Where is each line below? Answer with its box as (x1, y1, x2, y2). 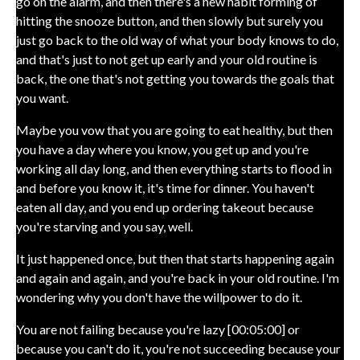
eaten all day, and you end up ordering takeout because (16, 199, 313, 215)
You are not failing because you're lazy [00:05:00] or (16, 321, 300, 337)
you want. (16, 90, 68, 105)
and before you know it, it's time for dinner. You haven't (16, 180, 314, 195)
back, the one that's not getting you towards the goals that (16, 71, 334, 86)
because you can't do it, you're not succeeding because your (16, 341, 341, 356)
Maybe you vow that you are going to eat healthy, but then (16, 122, 333, 137)
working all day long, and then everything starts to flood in (16, 161, 332, 176)
